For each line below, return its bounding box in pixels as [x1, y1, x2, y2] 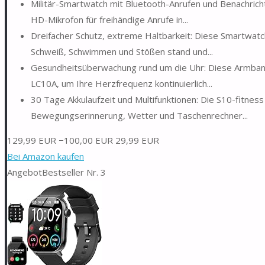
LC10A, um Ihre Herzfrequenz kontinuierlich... [31, 77, 212, 89]
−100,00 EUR [59, 134, 113, 146]
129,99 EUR [7, 134, 56, 146]
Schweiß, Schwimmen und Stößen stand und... [31, 45, 213, 57]
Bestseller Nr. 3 [42, 166, 106, 178]
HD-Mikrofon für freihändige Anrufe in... [31, 13, 188, 25]
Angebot [7, 166, 42, 178]
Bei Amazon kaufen [7, 150, 84, 162]
